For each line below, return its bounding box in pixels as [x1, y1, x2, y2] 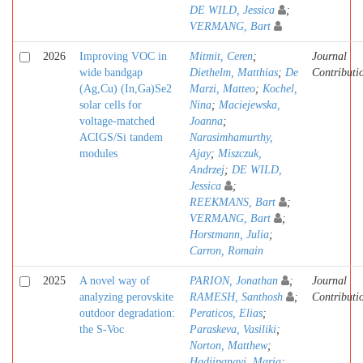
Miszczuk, [218, 147, 262, 160]
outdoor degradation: [79, 307, 175, 319]
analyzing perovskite [79, 291, 173, 303]
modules [79, 147, 117, 160]
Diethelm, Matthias [190, 66, 278, 79]
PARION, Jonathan [190, 275, 278, 287]
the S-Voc [79, 323, 124, 335]
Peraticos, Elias [190, 307, 263, 319]
